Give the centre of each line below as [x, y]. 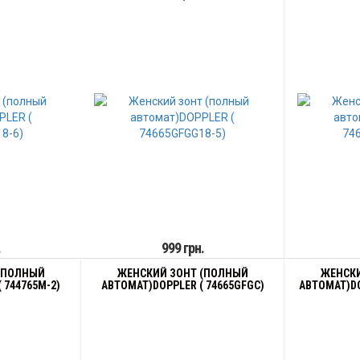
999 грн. [182, 248]
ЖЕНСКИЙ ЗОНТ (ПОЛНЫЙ [182, 273]
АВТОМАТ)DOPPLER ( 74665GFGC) [182, 285]
